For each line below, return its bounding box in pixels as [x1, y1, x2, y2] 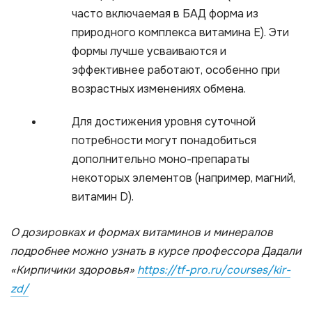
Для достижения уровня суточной [72, 114, 256, 130]
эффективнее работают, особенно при [72, 63, 280, 78]
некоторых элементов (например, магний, [72, 171, 295, 186]
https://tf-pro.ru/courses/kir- [137, 263, 290, 278]
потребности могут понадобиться [72, 133, 256, 148]
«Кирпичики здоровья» [10, 263, 137, 278]
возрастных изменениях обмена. [72, 81, 246, 97]
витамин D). [72, 189, 134, 205]
